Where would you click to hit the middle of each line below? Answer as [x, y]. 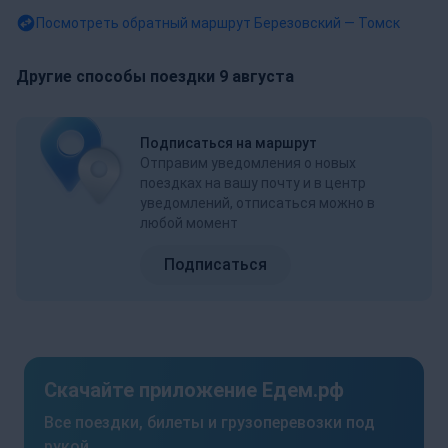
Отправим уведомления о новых [248, 162]
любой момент [189, 222]
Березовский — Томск [327, 22]
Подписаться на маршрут [228, 142]
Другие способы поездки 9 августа [155, 76]
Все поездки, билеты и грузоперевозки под [209, 422]
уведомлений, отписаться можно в [257, 202]
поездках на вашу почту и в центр [253, 182]
